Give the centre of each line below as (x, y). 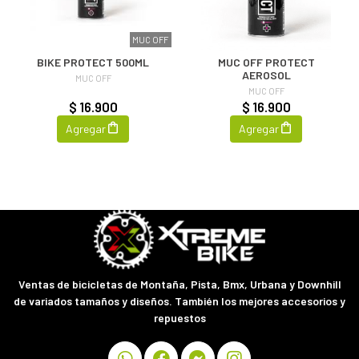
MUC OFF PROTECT (266, 62)
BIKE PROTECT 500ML (93, 62)
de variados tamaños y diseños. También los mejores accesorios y (179, 301)
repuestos (179, 318)
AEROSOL (266, 75)
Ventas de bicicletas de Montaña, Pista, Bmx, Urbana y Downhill (179, 284)
